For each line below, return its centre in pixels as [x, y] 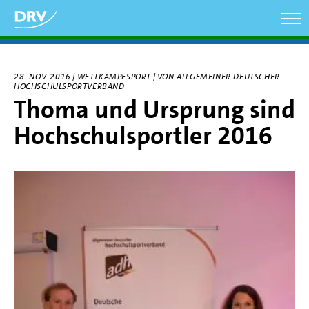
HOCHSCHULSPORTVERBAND [69, 86]
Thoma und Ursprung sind [154, 110]
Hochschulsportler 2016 [143, 136]
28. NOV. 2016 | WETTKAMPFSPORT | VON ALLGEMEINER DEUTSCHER [147, 77]
